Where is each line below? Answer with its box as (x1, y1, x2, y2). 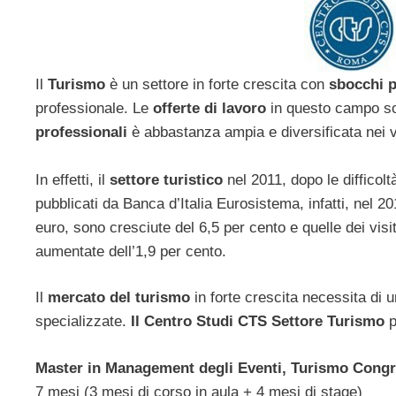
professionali (35, 123, 132, 141)
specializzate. (35, 313, 126, 331)
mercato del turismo (48, 289, 190, 307)
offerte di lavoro (153, 99, 266, 117)
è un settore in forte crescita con (110, 75, 329, 93)
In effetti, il (35, 171, 110, 188)
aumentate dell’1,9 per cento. (35, 242, 226, 260)
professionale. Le (35, 99, 153, 117)
